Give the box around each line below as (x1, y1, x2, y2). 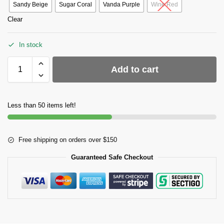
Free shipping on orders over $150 (18, 135, 117, 143)
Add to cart (110, 64, 158, 74)
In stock (19, 41, 42, 49)
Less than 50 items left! (7, 101, 76, 109)
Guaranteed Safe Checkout (71, 153, 153, 161)
